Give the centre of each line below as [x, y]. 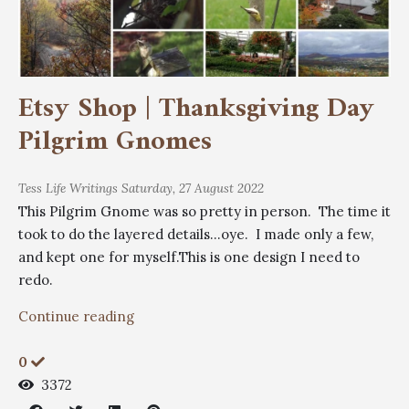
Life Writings [82, 188]
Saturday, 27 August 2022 [193, 188]
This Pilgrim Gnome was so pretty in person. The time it [204, 211]
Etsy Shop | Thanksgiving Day [196, 109]
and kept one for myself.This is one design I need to [189, 257]
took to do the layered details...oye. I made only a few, [196, 234]
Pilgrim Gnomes [115, 142]
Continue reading [76, 316]
